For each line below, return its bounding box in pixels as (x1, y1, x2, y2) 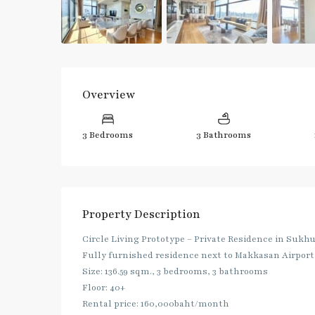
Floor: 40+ (82, 282, 125, 293)
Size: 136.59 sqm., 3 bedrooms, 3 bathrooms (82, 266, 268, 277)
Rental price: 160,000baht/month (82, 298, 229, 309)
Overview (82, 87, 135, 103)
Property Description (82, 207, 200, 222)
